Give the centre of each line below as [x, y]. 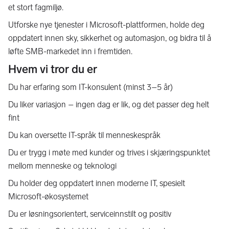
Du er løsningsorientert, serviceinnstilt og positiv [90, 214]
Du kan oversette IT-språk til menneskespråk [84, 135]
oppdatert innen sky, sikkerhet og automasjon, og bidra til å [110, 38]
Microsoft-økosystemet [48, 197]
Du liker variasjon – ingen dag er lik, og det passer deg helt [109, 105]
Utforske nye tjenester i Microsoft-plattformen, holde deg [106, 25]
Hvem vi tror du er [53, 69]
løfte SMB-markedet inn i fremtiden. [70, 51]
